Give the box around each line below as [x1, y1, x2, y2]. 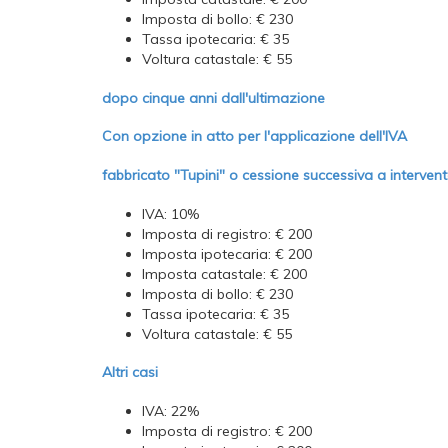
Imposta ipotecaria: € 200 [142, 244, 312, 263]
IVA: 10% [142, 204, 199, 223]
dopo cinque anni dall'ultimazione [102, 88, 325, 107]
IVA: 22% [142, 401, 199, 420]
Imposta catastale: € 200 [142, 264, 307, 283]
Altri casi [102, 363, 158, 382]
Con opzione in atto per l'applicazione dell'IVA [102, 127, 407, 146]
